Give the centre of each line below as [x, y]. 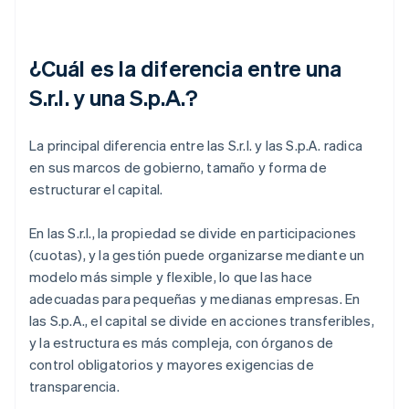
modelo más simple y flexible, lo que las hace [171, 277]
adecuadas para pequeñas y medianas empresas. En [195, 299]
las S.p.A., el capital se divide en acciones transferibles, [202, 321]
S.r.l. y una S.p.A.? [114, 98]
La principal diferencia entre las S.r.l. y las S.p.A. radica [196, 146]
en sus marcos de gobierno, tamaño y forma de [178, 168]
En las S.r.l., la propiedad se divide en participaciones [193, 233]
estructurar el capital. [96, 189]
